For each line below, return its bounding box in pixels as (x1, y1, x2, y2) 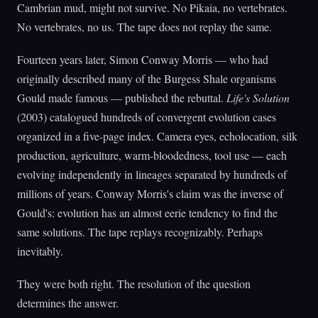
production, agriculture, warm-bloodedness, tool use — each (17, 147, 287, 163)
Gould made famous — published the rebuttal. (17, 89, 226, 105)
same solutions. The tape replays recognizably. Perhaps (17, 224, 263, 239)
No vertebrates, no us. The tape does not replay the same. (17, 18, 272, 34)
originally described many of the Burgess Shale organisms (17, 70, 276, 86)
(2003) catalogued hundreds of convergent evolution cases (17, 109, 276, 124)
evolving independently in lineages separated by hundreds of (17, 166, 287, 182)
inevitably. (17, 243, 63, 258)
